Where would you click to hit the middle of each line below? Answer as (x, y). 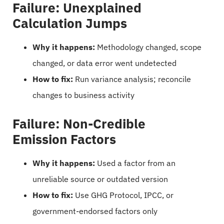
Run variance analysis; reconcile (132, 79)
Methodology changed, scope (148, 47)
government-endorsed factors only (95, 211)
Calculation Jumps (70, 23)
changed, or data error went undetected (104, 63)
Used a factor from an (135, 163)
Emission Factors (64, 139)
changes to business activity (83, 95)
